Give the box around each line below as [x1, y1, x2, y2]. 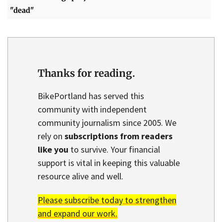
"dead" [10, 6, 35, 15]
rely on [38, 130, 64, 142]
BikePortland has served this [38, 90, 144, 102]
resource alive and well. [38, 170, 123, 182]
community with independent [38, 103, 147, 115]
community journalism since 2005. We [38, 116, 176, 128]
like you [38, 143, 68, 155]
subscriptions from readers [64, 130, 172, 142]
